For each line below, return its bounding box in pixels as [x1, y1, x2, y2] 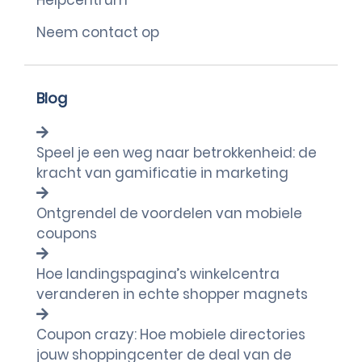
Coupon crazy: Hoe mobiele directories [36, 325, 305, 344]
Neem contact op [36, 23, 159, 42]
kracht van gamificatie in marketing [36, 163, 288, 183]
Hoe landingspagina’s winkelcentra [36, 264, 280, 284]
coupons [36, 224, 97, 243]
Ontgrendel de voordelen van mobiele [36, 204, 302, 223]
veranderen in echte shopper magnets [36, 284, 308, 304]
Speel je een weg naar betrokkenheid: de [36, 143, 317, 162]
